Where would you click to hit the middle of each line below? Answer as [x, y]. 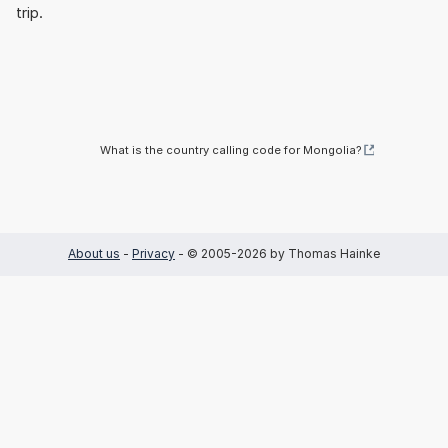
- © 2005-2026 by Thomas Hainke [277, 254]
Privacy [153, 254]
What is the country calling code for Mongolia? [231, 149]
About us [94, 254]
